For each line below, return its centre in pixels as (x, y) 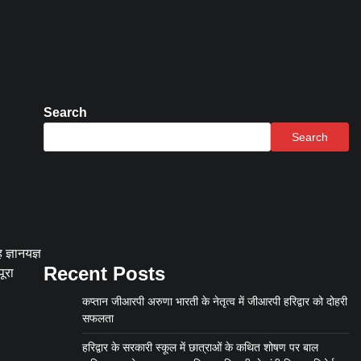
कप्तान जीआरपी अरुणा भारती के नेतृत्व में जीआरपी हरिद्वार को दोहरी (214, 301)
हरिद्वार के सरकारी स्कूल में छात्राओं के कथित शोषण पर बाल (200, 347)
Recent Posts (104, 274)
